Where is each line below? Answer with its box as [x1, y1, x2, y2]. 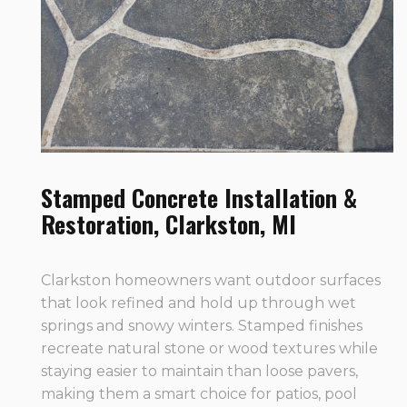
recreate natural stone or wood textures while [41, 340, 378, 358]
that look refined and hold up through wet [41, 294, 356, 313]
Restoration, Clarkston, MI [41, 206, 296, 243]
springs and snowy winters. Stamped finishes [41, 317, 362, 335]
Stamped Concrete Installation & [41, 180, 357, 216]
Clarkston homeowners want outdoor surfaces [41, 272, 381, 290]
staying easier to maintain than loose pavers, [41, 362, 358, 381]
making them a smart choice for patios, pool [41, 385, 357, 403]
